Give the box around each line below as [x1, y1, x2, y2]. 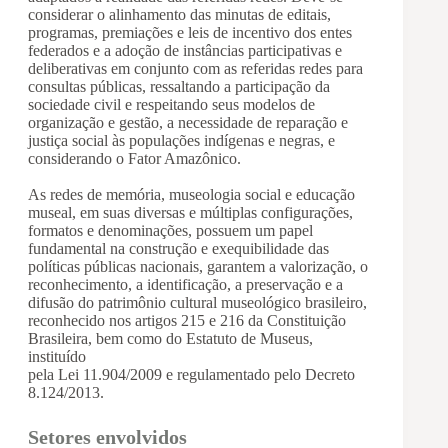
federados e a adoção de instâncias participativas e [28, 41, 343, 59]
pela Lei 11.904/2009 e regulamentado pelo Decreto [28, 365, 356, 383]
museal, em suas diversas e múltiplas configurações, [28, 203, 354, 221]
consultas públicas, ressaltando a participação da [28, 77, 331, 95]
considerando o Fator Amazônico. [28, 149, 242, 167]
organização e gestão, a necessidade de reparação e [28, 113, 349, 131]
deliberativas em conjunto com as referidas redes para [28, 59, 364, 77]
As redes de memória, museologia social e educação [28, 185, 356, 203]
